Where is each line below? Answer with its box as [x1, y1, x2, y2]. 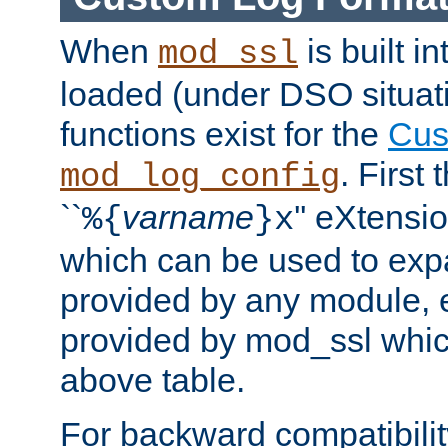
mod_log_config [60, 158, 340, 197]
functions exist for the [60, 115, 388, 154]
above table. [60, 361, 245, 400]
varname [122, 198, 254, 237]
